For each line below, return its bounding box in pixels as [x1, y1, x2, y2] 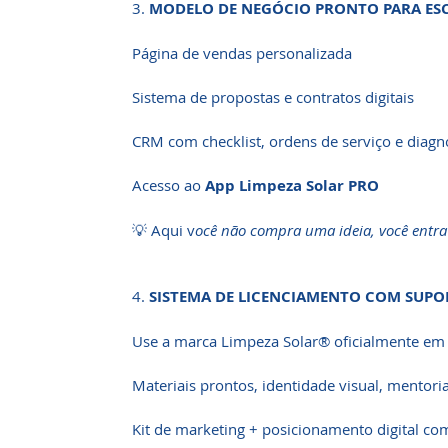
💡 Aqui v [132, 220, 195, 240]
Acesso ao [132, 175, 205, 195]
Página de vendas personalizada [132, 43, 352, 63]
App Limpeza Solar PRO [205, 175, 379, 196]
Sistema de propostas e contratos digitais [132, 87, 414, 107]
